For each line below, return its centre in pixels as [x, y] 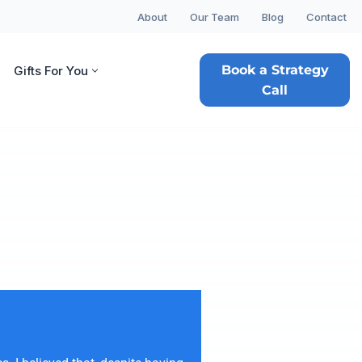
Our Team [215, 17]
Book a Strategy [275, 70]
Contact [326, 17]
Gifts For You [51, 71]
